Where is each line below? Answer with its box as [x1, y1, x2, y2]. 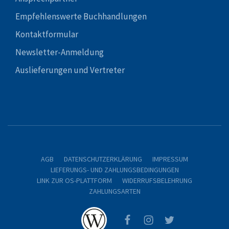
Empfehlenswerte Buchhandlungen [15, 11, 147, 22]
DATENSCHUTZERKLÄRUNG [64, 154, 142, 164]
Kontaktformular [15, 29, 78, 40]
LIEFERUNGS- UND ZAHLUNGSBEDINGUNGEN [50, 165, 179, 174]
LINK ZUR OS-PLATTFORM [37, 176, 112, 185]
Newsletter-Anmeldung [15, 47, 104, 58]
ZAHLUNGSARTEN [88, 187, 141, 196]
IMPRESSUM [152, 154, 188, 164]
